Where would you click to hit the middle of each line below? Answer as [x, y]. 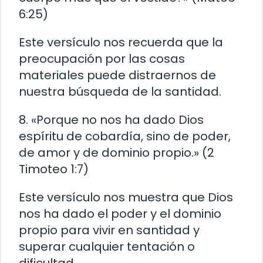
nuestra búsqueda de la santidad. [120, 92]
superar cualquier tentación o [107, 247]
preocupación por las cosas [102, 59]
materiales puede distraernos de [117, 75]
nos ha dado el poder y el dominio [120, 214]
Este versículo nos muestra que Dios [126, 198]
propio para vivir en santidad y [109, 230]
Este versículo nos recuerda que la [121, 43]
